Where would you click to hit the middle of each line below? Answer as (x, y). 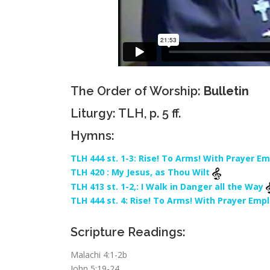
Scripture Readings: (128, 232)
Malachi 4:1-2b (99, 255)
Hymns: (93, 136)
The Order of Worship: (137, 91)
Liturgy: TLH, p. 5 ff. (126, 113)
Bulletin (226, 91)
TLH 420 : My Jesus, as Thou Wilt (141, 172)
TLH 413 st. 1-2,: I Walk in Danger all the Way (168, 186)
